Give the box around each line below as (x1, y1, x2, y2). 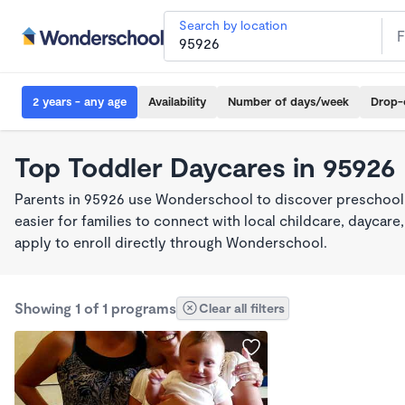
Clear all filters (199, 300, 285, 316)
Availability (148, 94, 206, 108)
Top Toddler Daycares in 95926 (14, 150, 395, 183)
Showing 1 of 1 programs (14, 299, 176, 316)
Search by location (179, 17, 287, 33)
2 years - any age (33, 94, 127, 108)
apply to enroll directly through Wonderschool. (14, 233, 327, 250)
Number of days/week (228, 94, 349, 108)
